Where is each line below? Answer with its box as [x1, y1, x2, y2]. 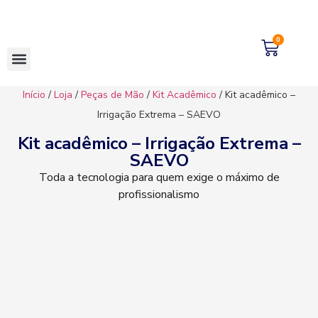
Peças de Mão [81, 88, 144, 102]
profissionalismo [119, 187, 199, 202]
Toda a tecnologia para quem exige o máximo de [38, 170, 280, 185]
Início [23, 88, 45, 102]
